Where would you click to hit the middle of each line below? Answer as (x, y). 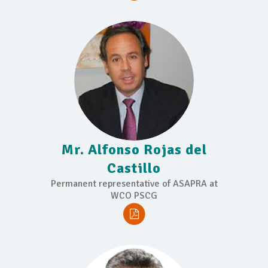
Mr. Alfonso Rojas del (134, 149)
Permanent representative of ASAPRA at (134, 183)
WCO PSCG (134, 195)
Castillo (134, 168)
